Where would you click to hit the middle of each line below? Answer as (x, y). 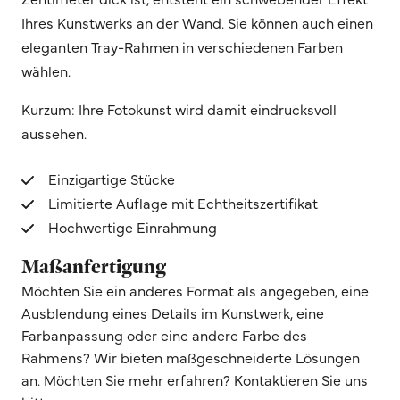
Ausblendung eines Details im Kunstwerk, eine (173, 312)
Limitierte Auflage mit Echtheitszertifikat (183, 202)
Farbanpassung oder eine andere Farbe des (164, 334)
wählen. (46, 70)
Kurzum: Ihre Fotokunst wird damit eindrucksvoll (179, 108)
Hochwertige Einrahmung (133, 226)
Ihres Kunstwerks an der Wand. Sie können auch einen (197, 22)
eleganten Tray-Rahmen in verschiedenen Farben (182, 46)
